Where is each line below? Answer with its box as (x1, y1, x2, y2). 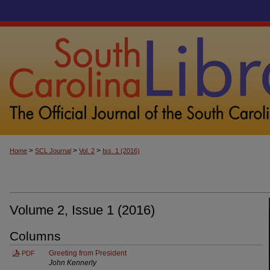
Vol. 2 (79, 147, 95, 154)
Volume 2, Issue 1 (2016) (10, 202, 155, 218)
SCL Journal (35, 147, 71, 154)
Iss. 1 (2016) (102, 147, 140, 154)
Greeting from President (49, 248, 127, 257)
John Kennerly (49, 258, 96, 267)
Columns (10, 228, 61, 243)
